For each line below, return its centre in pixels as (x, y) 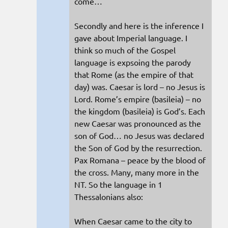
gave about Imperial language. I (131, 37)
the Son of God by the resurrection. (138, 147)
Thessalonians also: (109, 196)
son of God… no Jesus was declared (139, 135)
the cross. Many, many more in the (137, 172)
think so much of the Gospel (125, 50)
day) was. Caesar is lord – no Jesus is (140, 86)
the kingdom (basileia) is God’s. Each (140, 111)
